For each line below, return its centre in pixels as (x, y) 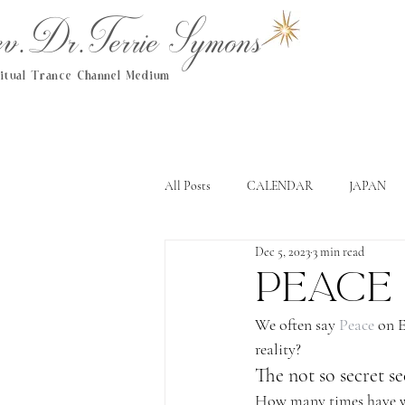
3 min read (339, 251)
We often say (297, 325)
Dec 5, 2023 (283, 251)
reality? (278, 349)
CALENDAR (280, 185)
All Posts (188, 185)
